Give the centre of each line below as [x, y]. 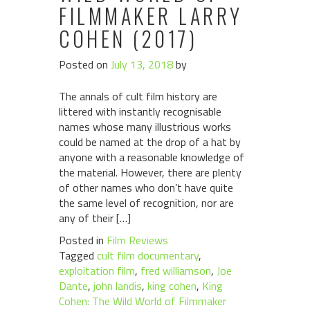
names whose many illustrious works [145, 127]
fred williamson [176, 271]
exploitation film [97, 271]
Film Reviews [137, 240]
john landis [118, 286]
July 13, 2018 [142, 64]
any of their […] [95, 218]
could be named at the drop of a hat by [150, 142]
